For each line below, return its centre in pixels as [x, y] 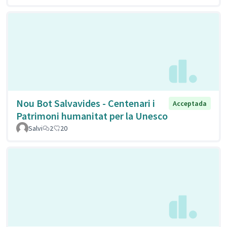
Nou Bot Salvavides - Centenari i [86, 103]
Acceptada [190, 104]
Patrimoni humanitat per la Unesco [92, 116]
